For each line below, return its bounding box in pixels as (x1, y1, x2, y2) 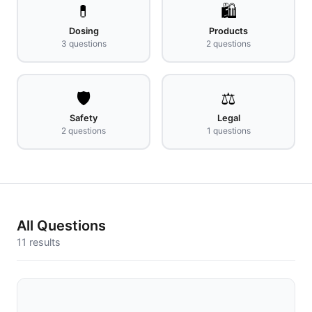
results (29, 236, 61, 248)
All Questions (17, 217, 106, 234)
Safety (70, 113, 97, 123)
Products (209, 26, 248, 36)
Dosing (68, 26, 99, 36)
